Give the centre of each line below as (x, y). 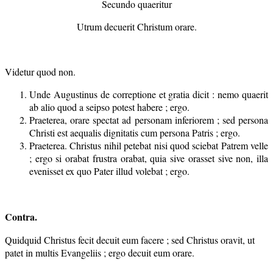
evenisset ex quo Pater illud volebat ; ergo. (109, 171)
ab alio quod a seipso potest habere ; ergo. (109, 107)
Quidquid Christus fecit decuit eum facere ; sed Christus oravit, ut (130, 239)
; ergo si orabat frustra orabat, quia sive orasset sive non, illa (149, 158)
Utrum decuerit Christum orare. (136, 26)
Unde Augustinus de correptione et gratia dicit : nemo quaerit (149, 94)
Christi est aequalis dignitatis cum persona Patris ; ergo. (135, 132)
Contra (20, 216)
